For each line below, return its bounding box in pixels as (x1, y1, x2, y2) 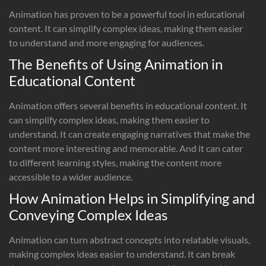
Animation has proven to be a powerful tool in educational (9, 8, 245, 20)
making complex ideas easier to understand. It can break (9, 248, 235, 259)
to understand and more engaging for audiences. (9, 36, 204, 48)
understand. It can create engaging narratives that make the (9, 128, 250, 140)
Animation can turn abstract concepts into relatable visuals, (9, 233, 250, 245)
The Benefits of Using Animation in (9, 55, 223, 72)
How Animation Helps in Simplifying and (9, 189, 255, 207)
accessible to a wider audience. (9, 170, 132, 182)
